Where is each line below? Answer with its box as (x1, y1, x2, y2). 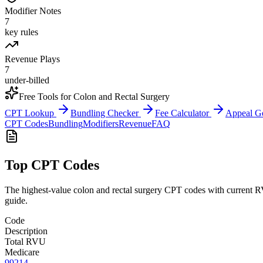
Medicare (5, 247, 39, 257)
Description (5, 225, 48, 236)
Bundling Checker (70, 107, 141, 118)
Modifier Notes (5, 5, 61, 16)
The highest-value (5, 184, 73, 195)
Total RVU (5, 236, 46, 247)
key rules (5, 26, 38, 37)
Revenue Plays (5, 53, 60, 64)
